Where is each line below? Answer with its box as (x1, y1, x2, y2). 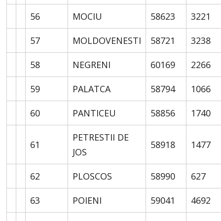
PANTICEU (73, 107, 116, 119)
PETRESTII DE (73, 131, 129, 143)
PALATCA (73, 82, 111, 95)
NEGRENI (73, 58, 111, 71)
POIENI (73, 194, 102, 206)
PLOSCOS (73, 170, 112, 182)
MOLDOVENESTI (73, 34, 142, 46)
